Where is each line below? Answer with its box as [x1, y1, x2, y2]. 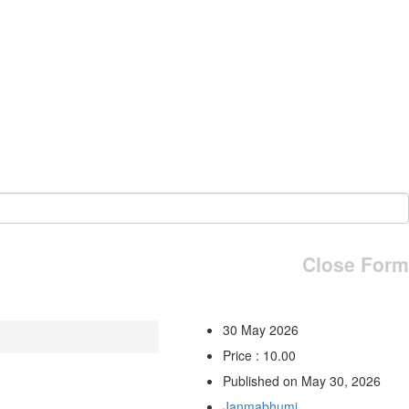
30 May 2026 [222, 320, 299, 339]
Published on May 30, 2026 [222, 371, 381, 390]
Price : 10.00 [222, 345, 296, 364]
